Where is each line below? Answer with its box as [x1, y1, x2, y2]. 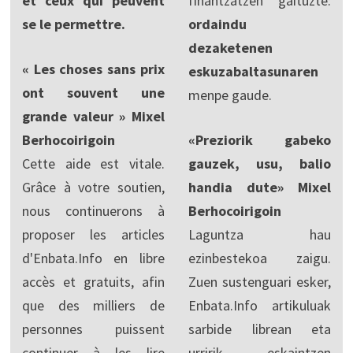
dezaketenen [188, 39, 273, 58]
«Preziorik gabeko [188, 131, 332, 150]
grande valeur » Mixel [21, 107, 165, 126]
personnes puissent [21, 320, 165, 339]
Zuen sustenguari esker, [188, 273, 332, 292]
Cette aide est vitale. [21, 154, 165, 173]
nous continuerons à [21, 202, 165, 221]
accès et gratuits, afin [21, 273, 165, 292]
